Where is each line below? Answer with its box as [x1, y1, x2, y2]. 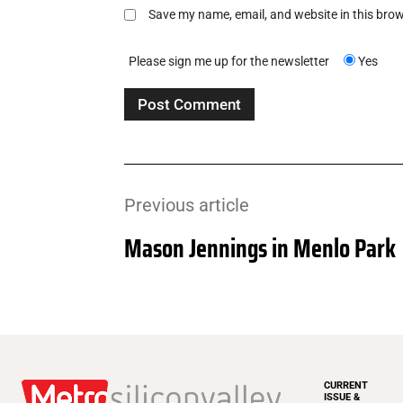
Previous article [124, 194, 249, 217]
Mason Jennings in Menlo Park [124, 228, 396, 269]
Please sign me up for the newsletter [129, 54, 329, 69]
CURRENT [324, 380, 368, 392]
